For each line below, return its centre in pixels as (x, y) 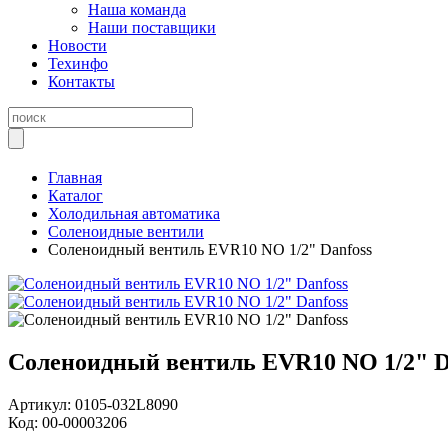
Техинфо (78, 63)
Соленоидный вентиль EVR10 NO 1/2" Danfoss (210, 249)
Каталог (75, 195)
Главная (75, 177)
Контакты (81, 81)
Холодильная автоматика (134, 213)
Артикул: (41, 404)
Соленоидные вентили (126, 231)
